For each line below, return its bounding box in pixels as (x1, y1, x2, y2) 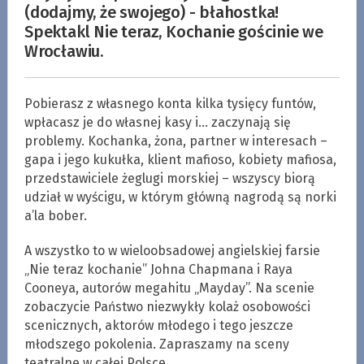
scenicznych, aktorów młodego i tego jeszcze (24, 317, 293, 333)
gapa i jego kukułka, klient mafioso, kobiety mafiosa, (24, 151, 336, 167)
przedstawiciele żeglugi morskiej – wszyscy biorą (24, 170, 315, 186)
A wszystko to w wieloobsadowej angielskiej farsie (24, 242, 320, 258)
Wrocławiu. (24, 41, 103, 61)
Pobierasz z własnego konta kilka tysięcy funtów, (24, 95, 316, 111)
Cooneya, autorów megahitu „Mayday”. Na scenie (24, 279, 314, 296)
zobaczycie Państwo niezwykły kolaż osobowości (24, 298, 310, 314)
